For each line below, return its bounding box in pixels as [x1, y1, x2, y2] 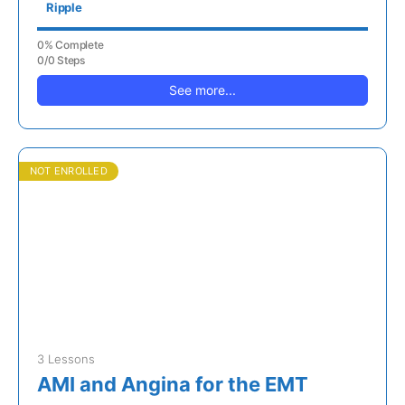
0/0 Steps [37, 52, 85, 67]
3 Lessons [37, 351, 95, 366]
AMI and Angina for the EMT [37, 372, 308, 396]
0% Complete [37, 37, 104, 52]
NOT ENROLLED [30, 164, 108, 177]
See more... [169, 81, 236, 98]
